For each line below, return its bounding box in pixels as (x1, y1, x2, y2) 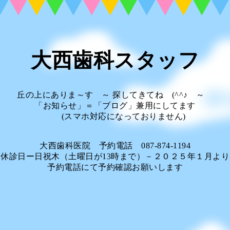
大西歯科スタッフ (31, 49, 199, 72)
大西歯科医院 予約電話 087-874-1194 (40, 141, 190, 150)
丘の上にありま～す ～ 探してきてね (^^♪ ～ (17, 90, 213, 99)
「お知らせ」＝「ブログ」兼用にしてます (34, 101, 196, 110)
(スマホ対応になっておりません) (44, 112, 186, 121)
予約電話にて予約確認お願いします (47, 163, 183, 171)
